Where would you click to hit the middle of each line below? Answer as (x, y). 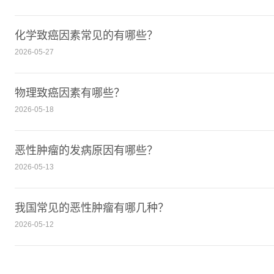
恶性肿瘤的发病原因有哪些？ (86, 151)
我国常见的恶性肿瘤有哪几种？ (92, 208)
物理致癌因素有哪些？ (70, 93)
